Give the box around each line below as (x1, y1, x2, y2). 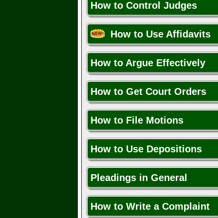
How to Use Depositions (91, 144, 202, 155)
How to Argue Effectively (91, 57, 205, 69)
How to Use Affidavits (105, 29, 211, 40)
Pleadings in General (91, 172, 187, 183)
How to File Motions (91, 115, 183, 126)
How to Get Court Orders (91, 86, 206, 97)
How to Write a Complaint (91, 201, 210, 212)
